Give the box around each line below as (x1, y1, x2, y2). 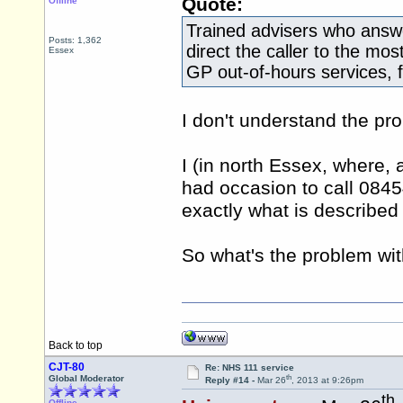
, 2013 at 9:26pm (291, 375, 363, 386)
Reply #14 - (204, 375, 257, 386)
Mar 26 (256, 375, 286, 386)
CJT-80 (49, 361, 85, 373)
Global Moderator (49, 373, 124, 383)
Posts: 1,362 (49, 35, 102, 45)
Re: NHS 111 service (204, 363, 294, 372)
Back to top (49, 339, 103, 352)
